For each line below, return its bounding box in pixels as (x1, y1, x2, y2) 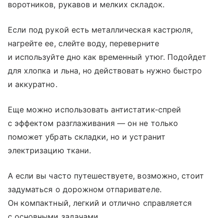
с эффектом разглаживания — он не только (8, 118, 178, 128)
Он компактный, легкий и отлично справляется (8, 198, 192, 208)
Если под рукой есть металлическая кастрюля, (8, 24, 193, 35)
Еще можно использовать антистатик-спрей (8, 104, 181, 114)
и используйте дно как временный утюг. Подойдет (8, 52, 207, 62)
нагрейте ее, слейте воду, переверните (8, 38, 159, 48)
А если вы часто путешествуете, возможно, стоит (8, 170, 204, 181)
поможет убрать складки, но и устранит (8, 131, 165, 142)
